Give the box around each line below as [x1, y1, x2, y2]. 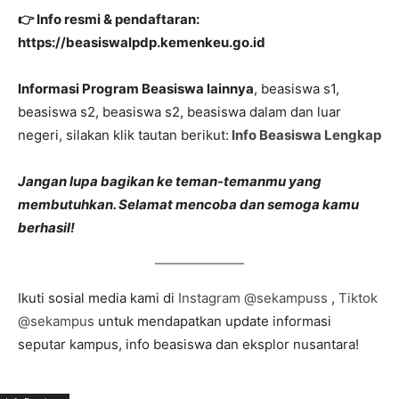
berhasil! [18, 219, 75, 236]
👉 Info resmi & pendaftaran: [18, 11, 199, 28]
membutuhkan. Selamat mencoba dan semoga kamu [18, 196, 359, 213]
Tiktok [338, 289, 378, 306]
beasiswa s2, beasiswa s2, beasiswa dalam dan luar [18, 103, 341, 120]
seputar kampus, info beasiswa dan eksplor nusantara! [18, 335, 359, 353]
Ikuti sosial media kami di [18, 289, 178, 306]
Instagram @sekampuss [178, 289, 328, 306]
